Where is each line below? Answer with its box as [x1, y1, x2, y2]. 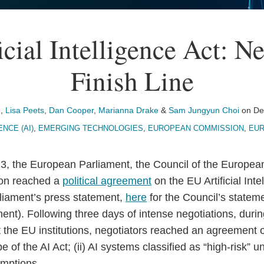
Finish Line [70, 63, 194, 98]
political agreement [62, 175, 151, 187]
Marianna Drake [98, 105, 159, 115]
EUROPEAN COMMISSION [148, 124, 244, 133]
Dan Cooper [49, 105, 94, 115]
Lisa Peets [5, 105, 44, 115]
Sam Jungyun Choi [169, 105, 239, 115]
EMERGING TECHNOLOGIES [38, 124, 143, 133]
